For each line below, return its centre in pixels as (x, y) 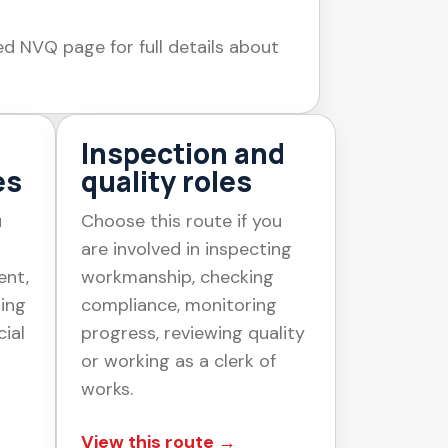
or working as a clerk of (178, 360)
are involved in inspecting (186, 248)
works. (107, 388)
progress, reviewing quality (193, 332)
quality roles (166, 180)
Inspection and (183, 152)
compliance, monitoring (179, 304)
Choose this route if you (181, 220)
